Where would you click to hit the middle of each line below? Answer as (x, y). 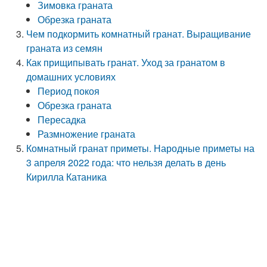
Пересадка (62, 119)
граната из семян (65, 48)
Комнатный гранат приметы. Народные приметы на (141, 148)
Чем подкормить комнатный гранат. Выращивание (139, 34)
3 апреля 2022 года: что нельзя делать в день (126, 162)
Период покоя (69, 91)
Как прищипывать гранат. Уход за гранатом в (126, 62)
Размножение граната (87, 134)
